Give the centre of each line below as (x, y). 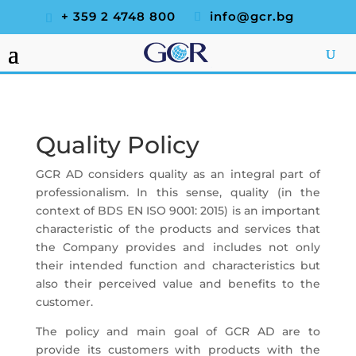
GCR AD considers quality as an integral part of (178, 174)
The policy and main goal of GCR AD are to (178, 331)
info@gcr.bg (252, 16)
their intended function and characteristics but (178, 265)
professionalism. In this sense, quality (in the (178, 192)
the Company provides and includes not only (178, 247)
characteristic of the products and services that (178, 229)
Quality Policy (117, 145)
